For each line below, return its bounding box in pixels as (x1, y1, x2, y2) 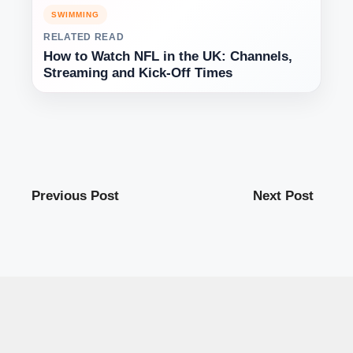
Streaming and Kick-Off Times (43, 65, 232, 80)
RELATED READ (43, 31, 124, 43)
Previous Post (32, 188, 119, 203)
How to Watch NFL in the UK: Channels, (43, 48, 292, 64)
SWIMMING (51, 9, 99, 19)
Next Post (253, 188, 314, 203)
